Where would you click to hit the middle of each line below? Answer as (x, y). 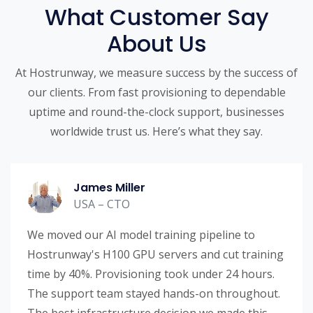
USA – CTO (102, 204)
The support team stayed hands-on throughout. (154, 294)
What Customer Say (156, 17)
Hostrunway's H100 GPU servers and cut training (155, 255)
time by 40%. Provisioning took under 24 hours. (151, 274)
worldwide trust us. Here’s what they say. (156, 132)
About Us (156, 44)
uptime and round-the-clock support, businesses (156, 112)
